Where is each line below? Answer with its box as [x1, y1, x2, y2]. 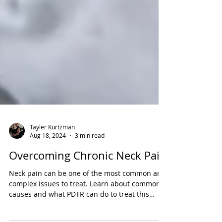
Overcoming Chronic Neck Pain [9, 175, 166, 190]
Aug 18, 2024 [30, 159, 66, 166]
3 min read [75, 159, 105, 166]
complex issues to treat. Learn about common [9, 206, 161, 216]
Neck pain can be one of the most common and [9, 196, 166, 205]
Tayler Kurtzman [30, 150, 75, 158]
